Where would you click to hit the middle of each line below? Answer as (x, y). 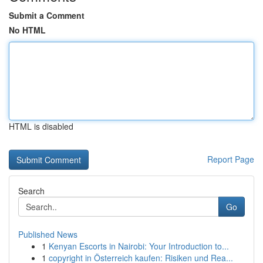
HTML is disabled (41, 126)
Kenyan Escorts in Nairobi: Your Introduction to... (139, 246)
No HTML (27, 30)
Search (31, 191)
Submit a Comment (47, 15)
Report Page (231, 159)
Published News (48, 234)
